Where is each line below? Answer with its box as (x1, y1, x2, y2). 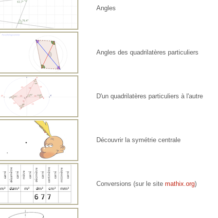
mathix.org (165, 180, 195, 188)
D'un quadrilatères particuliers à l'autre (96, 92, 203, 100)
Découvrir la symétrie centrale (96, 136, 181, 144)
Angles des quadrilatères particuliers (96, 49, 199, 56)
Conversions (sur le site (96, 180, 165, 188)
